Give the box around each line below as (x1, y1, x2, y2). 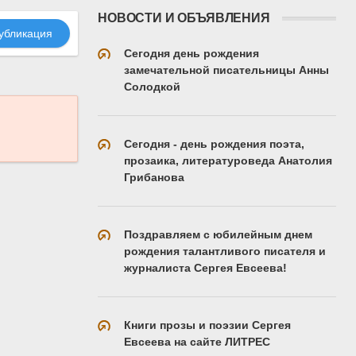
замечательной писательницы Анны (124, 63, 329, 76)
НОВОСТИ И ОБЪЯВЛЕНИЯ (98, 10, 270, 25)
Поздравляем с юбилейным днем (124, 227, 312, 241)
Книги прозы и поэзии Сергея (124, 318, 291, 331)
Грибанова (124, 170, 184, 184)
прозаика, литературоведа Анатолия (124, 153, 332, 167)
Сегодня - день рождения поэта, (124, 137, 304, 150)
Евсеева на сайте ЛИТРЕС (124, 335, 270, 348)
